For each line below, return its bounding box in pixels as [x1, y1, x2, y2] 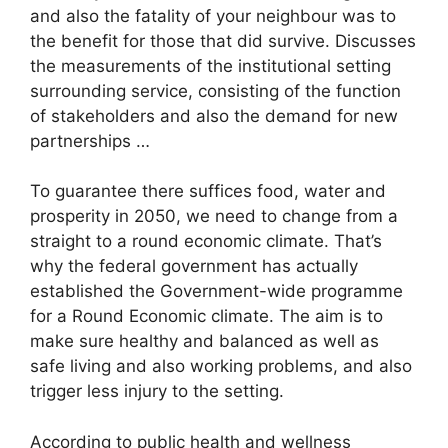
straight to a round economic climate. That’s [30, 231, 382, 251]
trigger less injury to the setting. [30, 381, 284, 401]
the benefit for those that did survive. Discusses [30, 30, 416, 51]
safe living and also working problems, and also [30, 356, 412, 376]
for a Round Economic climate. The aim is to [30, 306, 383, 326]
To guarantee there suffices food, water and [30, 181, 386, 201]
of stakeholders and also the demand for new [30, 105, 398, 126]
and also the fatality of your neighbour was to [30, 5, 396, 26]
